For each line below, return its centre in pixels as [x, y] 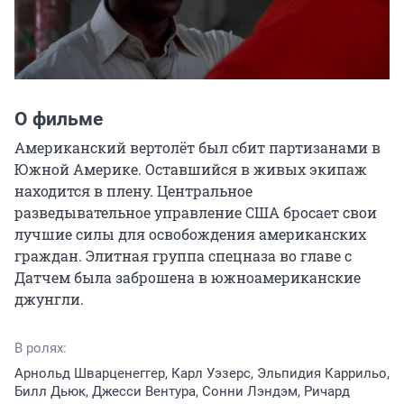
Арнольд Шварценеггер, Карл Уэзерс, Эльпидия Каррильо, [202, 373]
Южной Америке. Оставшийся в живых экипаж [191, 169]
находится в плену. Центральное [133, 190]
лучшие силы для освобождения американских [190, 234]
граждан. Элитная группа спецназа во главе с [183, 255]
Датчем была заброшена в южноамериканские [188, 277]
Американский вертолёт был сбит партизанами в [197, 147]
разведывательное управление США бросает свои [196, 212]
